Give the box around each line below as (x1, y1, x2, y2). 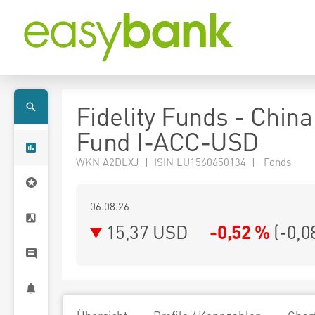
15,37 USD (105, 220, 188, 243)
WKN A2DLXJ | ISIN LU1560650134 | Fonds (76, 155, 291, 169)
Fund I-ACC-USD (76, 125, 259, 157)
